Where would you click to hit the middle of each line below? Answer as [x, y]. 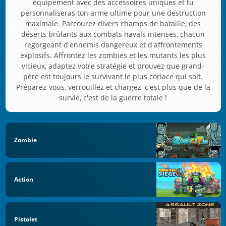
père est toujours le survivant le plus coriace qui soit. [113, 77]
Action [24, 180]
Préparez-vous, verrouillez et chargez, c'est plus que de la [113, 87]
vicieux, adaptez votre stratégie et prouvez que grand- [113, 66]
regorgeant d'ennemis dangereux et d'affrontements [113, 45]
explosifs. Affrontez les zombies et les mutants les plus [113, 55]
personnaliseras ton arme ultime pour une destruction [113, 13]
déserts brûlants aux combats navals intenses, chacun [113, 34]
